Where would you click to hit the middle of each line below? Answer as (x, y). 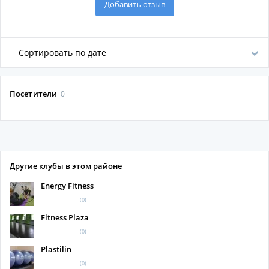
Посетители (35, 94)
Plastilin (56, 249)
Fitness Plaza (65, 217)
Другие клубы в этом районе (66, 166)
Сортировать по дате (62, 53)
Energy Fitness (67, 186)
